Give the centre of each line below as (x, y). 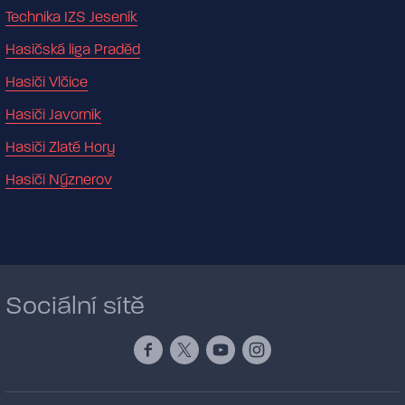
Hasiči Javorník (53, 115)
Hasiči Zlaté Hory (60, 148)
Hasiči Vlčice (47, 83)
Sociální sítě (75, 306)
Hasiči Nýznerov (59, 180)
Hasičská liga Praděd (73, 50)
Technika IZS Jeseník (71, 18)
